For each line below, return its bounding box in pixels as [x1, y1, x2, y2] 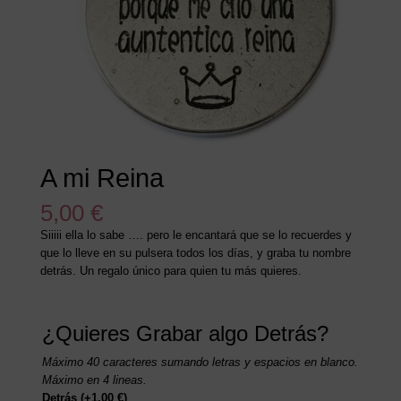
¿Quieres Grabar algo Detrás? [41, 321, 328, 346]
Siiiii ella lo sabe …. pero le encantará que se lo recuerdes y [39, 228, 352, 243]
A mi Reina [39, 164, 164, 193]
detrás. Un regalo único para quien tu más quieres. [39, 264, 302, 278]
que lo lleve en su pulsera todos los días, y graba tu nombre [39, 246, 351, 260]
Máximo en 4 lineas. [41, 373, 147, 388]
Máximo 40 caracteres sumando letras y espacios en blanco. [41, 355, 358, 370]
